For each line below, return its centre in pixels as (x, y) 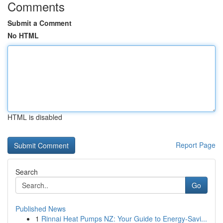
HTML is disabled (35, 117)
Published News (41, 209)
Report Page (196, 145)
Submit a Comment (40, 23)
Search (27, 172)
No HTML (23, 35)
